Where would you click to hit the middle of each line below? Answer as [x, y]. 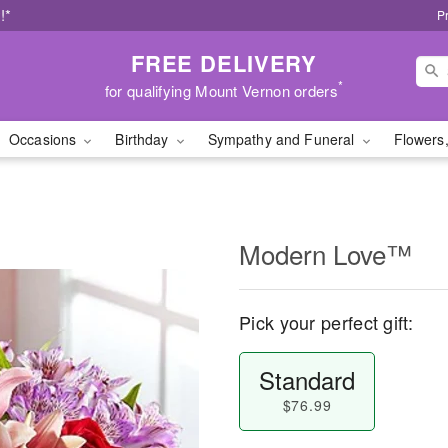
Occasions [44, 139]
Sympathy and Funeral [283, 139]
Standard [306, 379]
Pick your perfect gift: [326, 322]
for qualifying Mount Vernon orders [221, 90]
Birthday [144, 139]
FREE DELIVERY [224, 62]
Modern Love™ [325, 253]
